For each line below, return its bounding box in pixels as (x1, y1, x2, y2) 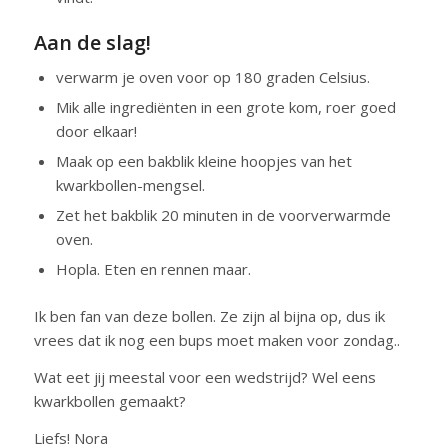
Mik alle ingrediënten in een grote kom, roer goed (55, 97, 396, 117)
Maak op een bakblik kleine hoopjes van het (55, 151, 352, 171)
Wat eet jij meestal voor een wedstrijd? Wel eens (33, 366, 376, 387)
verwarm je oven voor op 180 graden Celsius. (55, 67, 370, 87)
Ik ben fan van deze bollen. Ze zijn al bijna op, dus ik (33, 306, 385, 326)
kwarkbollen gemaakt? (33, 390, 186, 411)
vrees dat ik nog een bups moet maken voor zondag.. (33, 330, 400, 350)
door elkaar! (55, 121, 137, 141)
